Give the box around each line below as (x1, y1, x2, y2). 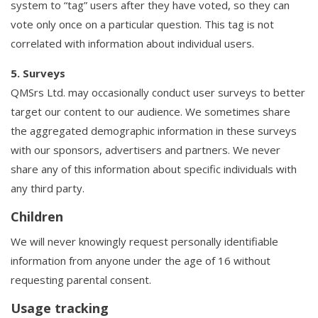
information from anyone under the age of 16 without (11, 253, 270, 268)
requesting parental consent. (11, 273, 151, 287)
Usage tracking (11, 300, 109, 317)
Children (11, 208, 63, 225)
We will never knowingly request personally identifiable (11, 234, 278, 248)
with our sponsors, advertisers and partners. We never (11, 143, 280, 157)
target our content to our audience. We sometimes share (11, 104, 290, 119)
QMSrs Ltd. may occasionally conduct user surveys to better (11, 85, 305, 99)
